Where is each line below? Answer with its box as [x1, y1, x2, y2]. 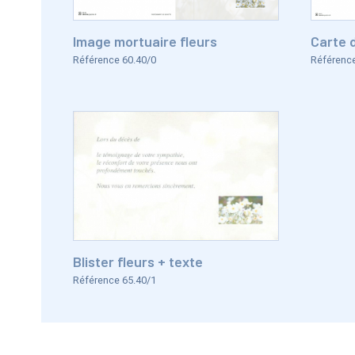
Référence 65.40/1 [73, 274, 156, 286]
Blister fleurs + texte [73, 253, 203, 270]
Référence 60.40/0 [73, 54, 156, 66]
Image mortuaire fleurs [73, 32, 217, 50]
